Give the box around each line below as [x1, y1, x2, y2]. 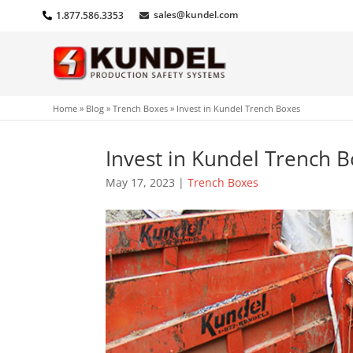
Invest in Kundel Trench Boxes [176, 102, 301, 114]
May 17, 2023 [106, 175, 176, 190]
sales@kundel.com [153, 8, 238, 21]
